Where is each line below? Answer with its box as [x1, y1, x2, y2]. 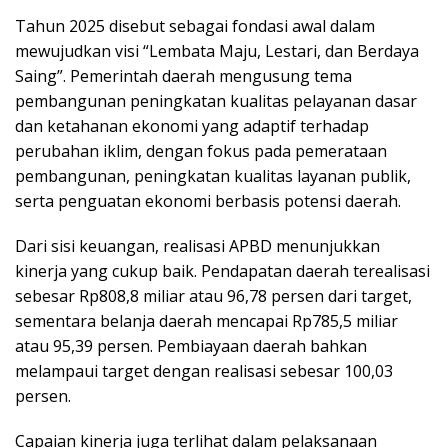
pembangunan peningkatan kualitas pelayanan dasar [15, 89, 417, 112]
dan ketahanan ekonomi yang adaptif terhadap [15, 114, 369, 137]
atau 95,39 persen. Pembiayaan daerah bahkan [15, 334, 367, 357]
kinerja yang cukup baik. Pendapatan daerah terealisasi [15, 259, 430, 282]
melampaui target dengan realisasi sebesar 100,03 [15, 359, 393, 382]
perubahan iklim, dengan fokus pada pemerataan [15, 139, 387, 162]
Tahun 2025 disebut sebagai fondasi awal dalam [15, 14, 375, 37]
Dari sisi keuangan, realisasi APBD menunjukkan [15, 234, 380, 257]
